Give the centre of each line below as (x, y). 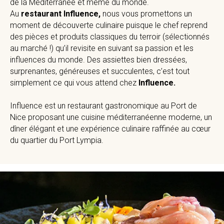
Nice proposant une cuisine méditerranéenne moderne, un (111, 117)
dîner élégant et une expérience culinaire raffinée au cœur (110, 128)
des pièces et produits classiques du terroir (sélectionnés (110, 36)
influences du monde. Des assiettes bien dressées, (98, 59)
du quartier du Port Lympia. (57, 140)
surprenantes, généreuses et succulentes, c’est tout (100, 71)
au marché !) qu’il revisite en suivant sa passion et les (102, 48)
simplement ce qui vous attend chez (74, 82)
